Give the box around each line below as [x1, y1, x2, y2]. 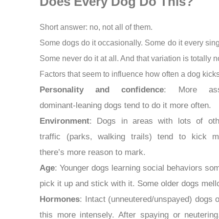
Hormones [39, 195, 80, 204]
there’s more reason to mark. [39, 148, 146, 157]
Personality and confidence [39, 85, 164, 95]
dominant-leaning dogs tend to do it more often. [39, 101, 211, 110]
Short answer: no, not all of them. [39, 23, 153, 32]
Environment [39, 116, 89, 126]
